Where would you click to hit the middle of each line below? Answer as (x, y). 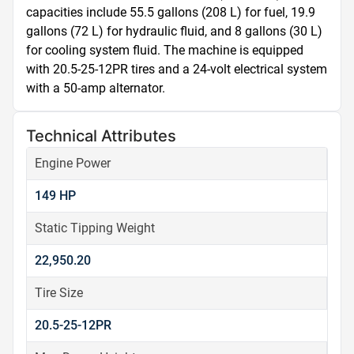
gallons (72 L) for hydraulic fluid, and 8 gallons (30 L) (174, 31)
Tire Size (59, 293)
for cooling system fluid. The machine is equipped (165, 50)
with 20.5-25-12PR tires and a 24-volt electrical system (177, 69)
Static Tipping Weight (95, 228)
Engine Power (73, 163)
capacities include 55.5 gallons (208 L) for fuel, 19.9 (171, 12)
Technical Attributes (101, 136)
